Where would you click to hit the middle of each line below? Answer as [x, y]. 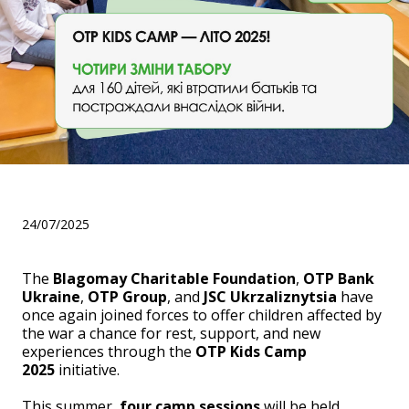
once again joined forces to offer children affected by [202, 315]
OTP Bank [339, 279]
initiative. [87, 370]
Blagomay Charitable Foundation [174, 279]
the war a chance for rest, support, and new [171, 334]
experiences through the [109, 352]
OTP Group [127, 297]
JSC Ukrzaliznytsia [270, 297]
